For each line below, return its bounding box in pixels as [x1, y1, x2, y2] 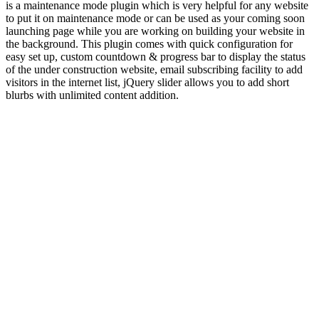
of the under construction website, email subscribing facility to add [6, 63, 303, 75]
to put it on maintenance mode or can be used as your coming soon [6, 11, 305, 24]
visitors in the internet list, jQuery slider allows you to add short [6, 75, 289, 88]
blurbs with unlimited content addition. [6, 88, 179, 101]
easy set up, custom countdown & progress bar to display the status [6, 50, 305, 63]
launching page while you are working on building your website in [6, 24, 305, 37]
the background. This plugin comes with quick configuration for [6, 37, 293, 50]
